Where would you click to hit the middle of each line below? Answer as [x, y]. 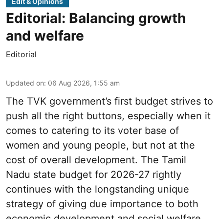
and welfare [45, 36]
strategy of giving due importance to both [102, 204]
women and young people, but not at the [100, 145]
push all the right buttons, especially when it [108, 116]
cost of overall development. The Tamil [96, 160]
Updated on [25, 83]
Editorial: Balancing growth [96, 18]
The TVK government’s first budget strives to [109, 101]
